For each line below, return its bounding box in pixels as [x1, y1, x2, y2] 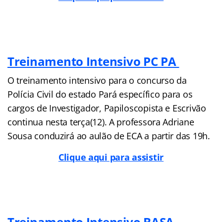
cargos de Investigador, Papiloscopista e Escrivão [7, 102, 206, 114]
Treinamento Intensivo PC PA [7, 53, 179, 69]
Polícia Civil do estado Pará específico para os [7, 88, 193, 100]
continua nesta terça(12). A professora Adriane [7, 115, 194, 128]
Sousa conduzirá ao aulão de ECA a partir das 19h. [7, 129, 210, 142]
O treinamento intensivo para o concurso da [7, 74, 187, 86]
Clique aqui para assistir [58, 151, 164, 163]
